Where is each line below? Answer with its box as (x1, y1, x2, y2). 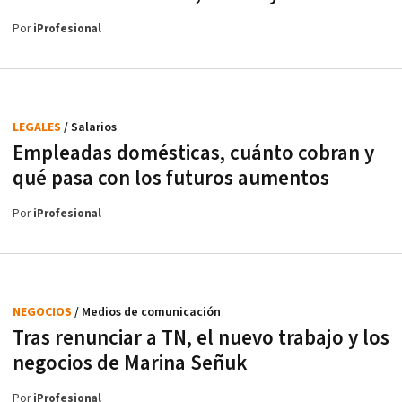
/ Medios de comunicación (74, 304, 221, 321)
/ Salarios (64, 119, 117, 136)
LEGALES (13, 119, 64, 136)
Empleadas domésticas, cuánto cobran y (13, 140, 374, 168)
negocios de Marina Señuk (13, 350, 247, 378)
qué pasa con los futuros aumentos (13, 165, 329, 193)
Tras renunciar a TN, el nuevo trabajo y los (13, 325, 389, 353)
